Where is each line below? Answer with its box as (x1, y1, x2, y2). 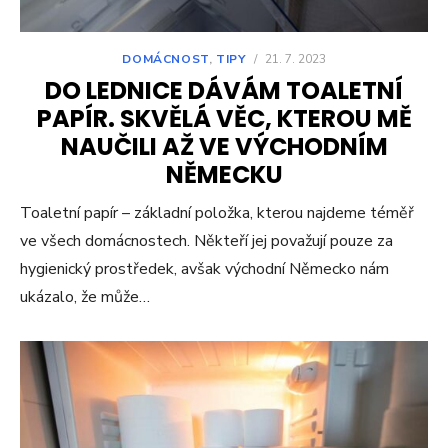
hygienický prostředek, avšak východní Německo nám (20, 257, 389, 280)
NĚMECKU (165, 157, 283, 191)
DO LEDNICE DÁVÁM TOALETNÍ (45, 73, 403, 107)
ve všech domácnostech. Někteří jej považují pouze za (20, 229, 393, 252)
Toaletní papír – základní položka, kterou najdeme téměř (20, 201, 414, 224)
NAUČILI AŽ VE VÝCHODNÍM (60, 129, 388, 163)
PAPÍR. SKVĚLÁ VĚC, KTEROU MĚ (36, 101, 412, 135)
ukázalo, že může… (20, 285, 150, 308)
